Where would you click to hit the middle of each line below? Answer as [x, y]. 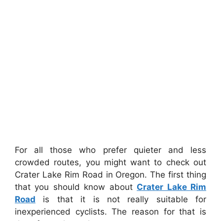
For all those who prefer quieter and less [110, 150]
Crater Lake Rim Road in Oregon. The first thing [110, 175]
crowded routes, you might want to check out [110, 163]
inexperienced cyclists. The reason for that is [110, 212]
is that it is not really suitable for [121, 200]
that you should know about [76, 187]
